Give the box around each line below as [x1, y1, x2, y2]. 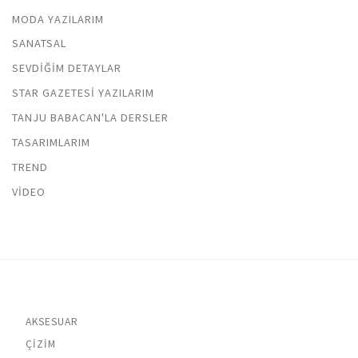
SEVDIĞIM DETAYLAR [12, 61, 121, 76]
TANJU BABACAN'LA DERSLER [12, 110, 169, 125]
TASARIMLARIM [12, 135, 90, 150]
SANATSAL [12, 36, 66, 51]
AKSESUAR [25, 314, 78, 328]
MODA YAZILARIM [12, 11, 104, 26]
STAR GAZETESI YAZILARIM [12, 86, 154, 101]
